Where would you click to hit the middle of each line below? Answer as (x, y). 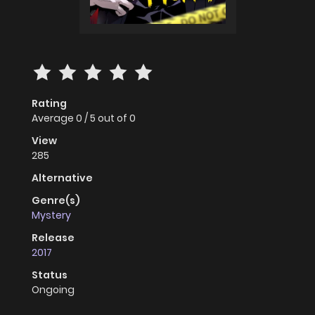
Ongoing (53, 290)
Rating (49, 104)
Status (50, 275)
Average (54, 118)
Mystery (51, 216)
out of (114, 118)
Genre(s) (56, 201)
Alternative (62, 178)
